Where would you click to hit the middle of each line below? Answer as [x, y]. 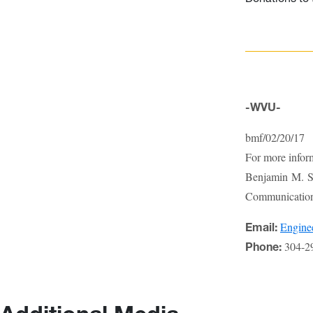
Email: [261, 227]
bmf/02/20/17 [275, 137]
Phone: [263, 246]
